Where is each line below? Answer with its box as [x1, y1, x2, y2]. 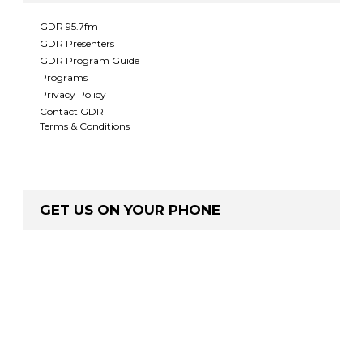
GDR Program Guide [40, 54, 139, 66]
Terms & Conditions [40, 120, 130, 132]
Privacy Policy [40, 88, 106, 100]
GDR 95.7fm [40, 20, 98, 32]
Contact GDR [40, 105, 104, 117]
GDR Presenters [40, 37, 114, 49]
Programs [40, 71, 88, 83]
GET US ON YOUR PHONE [40, 202, 220, 218]
